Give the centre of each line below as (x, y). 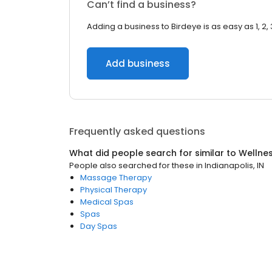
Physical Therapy (114, 190)
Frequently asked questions (137, 131)
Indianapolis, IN (234, 165)
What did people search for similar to (154, 153)
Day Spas (99, 226)
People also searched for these (132, 165)
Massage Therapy (116, 178)
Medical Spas (107, 202)
